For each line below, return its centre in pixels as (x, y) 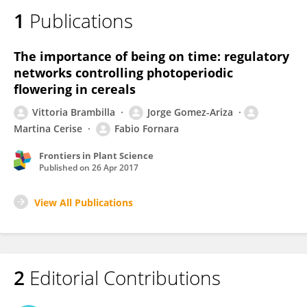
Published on (65, 168)
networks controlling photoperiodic (123, 73)
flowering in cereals (75, 89)
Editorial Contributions (123, 278)
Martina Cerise (48, 128)
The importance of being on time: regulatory (151, 56)
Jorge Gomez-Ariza (190, 112)
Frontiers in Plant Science (96, 156)
